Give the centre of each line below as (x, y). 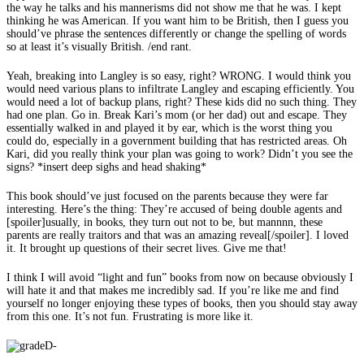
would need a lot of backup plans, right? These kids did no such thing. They (182, 102)
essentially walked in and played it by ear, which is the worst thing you (169, 128)
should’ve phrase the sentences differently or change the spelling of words (176, 33)
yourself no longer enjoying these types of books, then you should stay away (182, 303)
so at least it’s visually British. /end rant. (99, 46)
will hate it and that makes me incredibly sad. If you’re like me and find (173, 290)
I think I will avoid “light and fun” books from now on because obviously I (180, 277)
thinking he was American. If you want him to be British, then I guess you (178, 20)
